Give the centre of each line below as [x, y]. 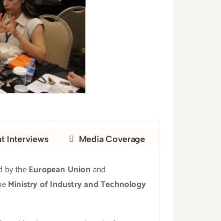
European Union [59, 169]
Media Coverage [112, 139]
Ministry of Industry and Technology [77, 184]
